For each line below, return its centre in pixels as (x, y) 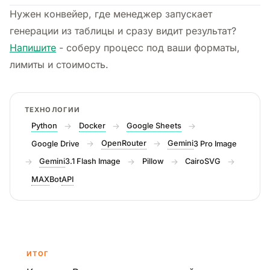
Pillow (153, 162)
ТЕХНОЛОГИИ (53, 109)
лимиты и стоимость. (59, 64)
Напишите (33, 47)
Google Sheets (154, 125)
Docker (92, 125)
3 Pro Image (215, 143)
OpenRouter (124, 143)
